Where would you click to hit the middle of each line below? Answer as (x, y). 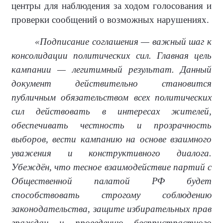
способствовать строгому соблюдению (111, 195)
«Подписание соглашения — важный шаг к (123, 42)
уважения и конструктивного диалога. (111, 153)
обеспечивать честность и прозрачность (111, 125)
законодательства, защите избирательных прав (111, 209)
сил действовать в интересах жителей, (111, 111)
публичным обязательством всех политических (111, 98)
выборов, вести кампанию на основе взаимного (111, 139)
